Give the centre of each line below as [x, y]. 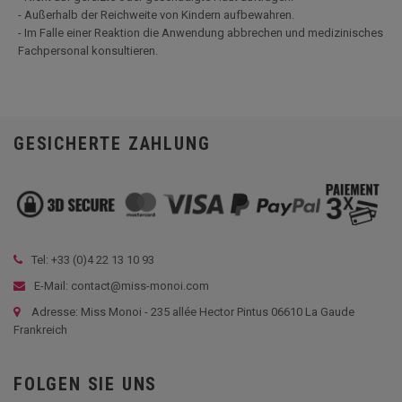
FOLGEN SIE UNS [86, 384]
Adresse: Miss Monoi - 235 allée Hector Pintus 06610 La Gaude [193, 311]
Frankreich [40, 329]
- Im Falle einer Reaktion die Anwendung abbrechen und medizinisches [201, 32]
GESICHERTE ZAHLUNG [112, 143]
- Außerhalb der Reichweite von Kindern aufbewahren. [156, 14]
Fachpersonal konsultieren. [88, 50]
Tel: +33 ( [54, 259]
